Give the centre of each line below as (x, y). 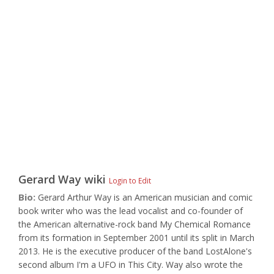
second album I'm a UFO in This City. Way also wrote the (131, 265)
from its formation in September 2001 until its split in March (136, 238)
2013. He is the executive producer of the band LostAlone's (135, 251)
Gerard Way (50, 179)
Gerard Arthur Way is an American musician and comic (145, 197)
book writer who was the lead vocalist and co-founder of (131, 211)
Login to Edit (130, 180)
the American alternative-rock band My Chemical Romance (135, 224)
